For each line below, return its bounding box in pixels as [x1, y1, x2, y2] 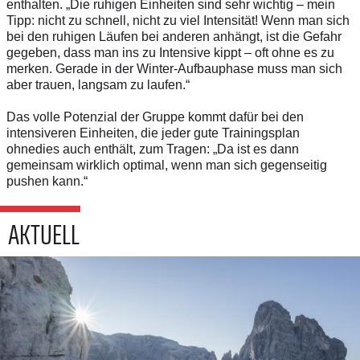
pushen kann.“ [6, 174, 91, 188]
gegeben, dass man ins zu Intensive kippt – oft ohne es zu [6, 45, 334, 59]
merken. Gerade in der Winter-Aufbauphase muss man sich [6, 61, 342, 76]
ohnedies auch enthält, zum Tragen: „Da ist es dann [6, 141, 299, 156]
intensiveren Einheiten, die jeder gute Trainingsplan [6, 125, 300, 140]
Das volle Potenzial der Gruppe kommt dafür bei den [6, 109, 304, 124]
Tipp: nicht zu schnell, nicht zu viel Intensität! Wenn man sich [6, 13, 350, 27]
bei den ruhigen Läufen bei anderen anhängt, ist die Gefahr [6, 29, 342, 43]
